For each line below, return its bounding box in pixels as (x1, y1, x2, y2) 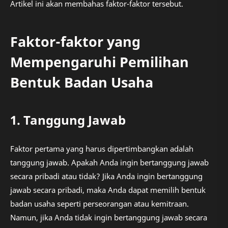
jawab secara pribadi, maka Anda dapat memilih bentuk (10, 185, 206, 195)
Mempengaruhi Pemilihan (10, 52, 189, 71)
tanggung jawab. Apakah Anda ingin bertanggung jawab (10, 157, 209, 168)
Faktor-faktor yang (10, 32, 140, 51)
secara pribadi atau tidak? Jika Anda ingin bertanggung (10, 171, 203, 182)
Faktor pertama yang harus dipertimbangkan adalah (10, 144, 193, 154)
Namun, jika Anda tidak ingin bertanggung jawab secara (10, 212, 207, 223)
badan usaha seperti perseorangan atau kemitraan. (10, 198, 189, 209)
